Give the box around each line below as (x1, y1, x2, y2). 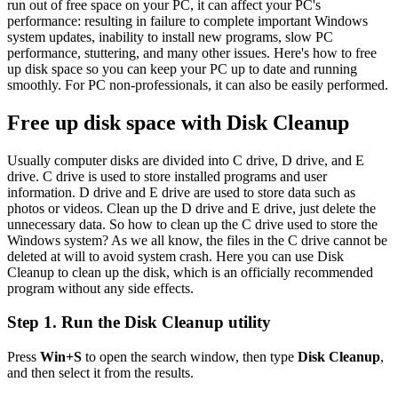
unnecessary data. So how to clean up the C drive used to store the (7, 216, 378, 232)
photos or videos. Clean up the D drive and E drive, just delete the (7, 200, 376, 216)
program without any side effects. (7, 280, 194, 296)
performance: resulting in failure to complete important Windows (7, 12, 368, 28)
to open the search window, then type (82, 349, 298, 365)
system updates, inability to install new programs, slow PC (7, 28, 333, 44)
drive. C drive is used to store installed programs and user (7, 168, 327, 184)
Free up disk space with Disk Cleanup (7, 110, 349, 134)
